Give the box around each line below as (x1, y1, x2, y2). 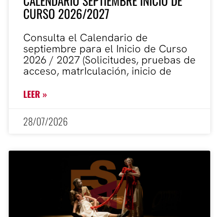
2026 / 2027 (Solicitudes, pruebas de (23, 52, 196, 67)
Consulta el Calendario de (23, 30, 148, 45)
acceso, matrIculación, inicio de (23, 63, 171, 78)
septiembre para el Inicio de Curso (23, 41, 187, 56)
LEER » (23, 87, 47, 100)
